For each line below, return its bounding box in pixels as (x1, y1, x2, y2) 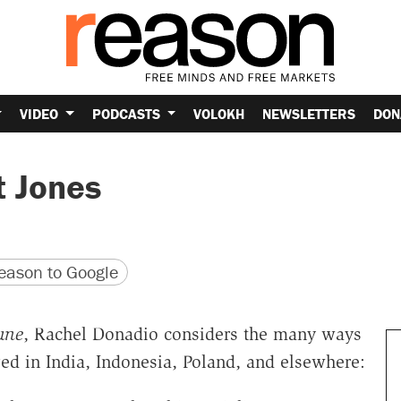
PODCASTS (91, 104, 164, 123)
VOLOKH (193, 104, 245, 123)
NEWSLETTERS (262, 104, 356, 123)
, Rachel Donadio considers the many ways (22, 323, 362, 346)
